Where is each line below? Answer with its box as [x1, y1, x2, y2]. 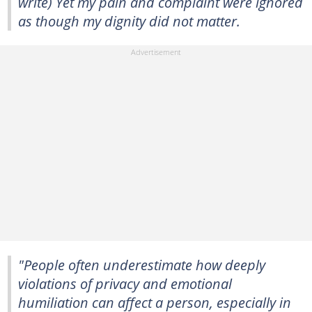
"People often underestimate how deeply [18, 255, 265, 274]
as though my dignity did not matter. [18, 10, 240, 31]
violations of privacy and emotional [18, 274, 232, 293]
